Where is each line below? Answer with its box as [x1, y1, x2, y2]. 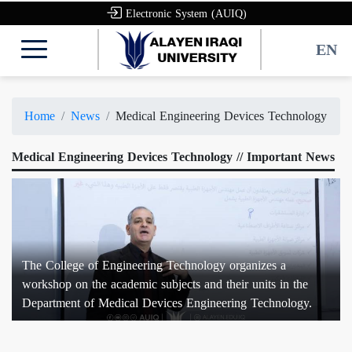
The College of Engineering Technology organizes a [22, 253, 286, 277]
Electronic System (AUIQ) [125, 3, 247, 25]
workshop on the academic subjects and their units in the [22, 272, 308, 296]
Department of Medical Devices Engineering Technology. [22, 291, 312, 315]
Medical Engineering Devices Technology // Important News [12, 145, 335, 169]
